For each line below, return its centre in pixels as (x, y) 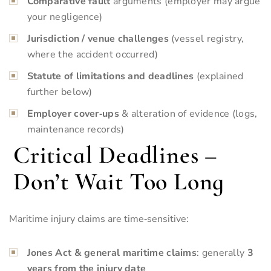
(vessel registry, (206, 38)
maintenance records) (76, 129)
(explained (219, 76)
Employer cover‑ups (73, 113)
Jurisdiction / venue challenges (98, 38)
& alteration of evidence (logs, (188, 113)
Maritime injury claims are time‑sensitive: (99, 219)
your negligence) (65, 17)
